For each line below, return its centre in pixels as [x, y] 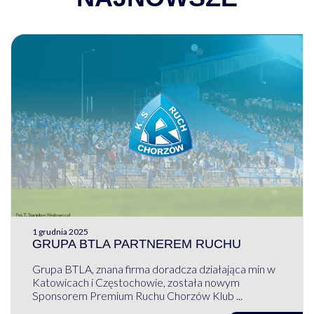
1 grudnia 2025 [60, 231]
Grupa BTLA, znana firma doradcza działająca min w [153, 268]
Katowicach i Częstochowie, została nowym [136, 282]
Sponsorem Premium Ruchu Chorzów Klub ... [137, 295]
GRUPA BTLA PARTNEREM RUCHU [136, 244]
